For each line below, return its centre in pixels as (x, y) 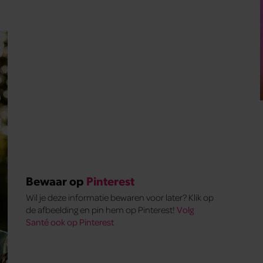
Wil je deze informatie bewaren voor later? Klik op (120, 198)
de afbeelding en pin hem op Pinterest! (102, 210)
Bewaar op (56, 181)
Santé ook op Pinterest (70, 222)
